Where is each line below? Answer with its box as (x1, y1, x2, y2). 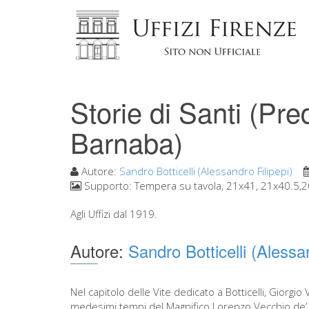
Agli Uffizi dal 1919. (70, 207, 157, 221)
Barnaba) (70, 122, 183, 161)
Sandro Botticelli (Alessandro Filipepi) (119, 164, 292, 178)
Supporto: (81, 179, 134, 192)
